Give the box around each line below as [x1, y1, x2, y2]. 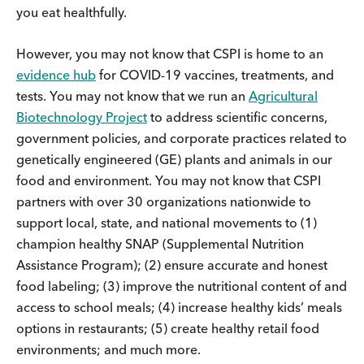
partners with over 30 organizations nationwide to [16, 193, 311, 210]
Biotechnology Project [16, 108, 147, 125]
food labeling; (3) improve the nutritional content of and [16, 277, 347, 294]
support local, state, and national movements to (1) [16, 214, 317, 231]
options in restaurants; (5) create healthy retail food [16, 319, 319, 336]
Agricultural [249, 87, 318, 104]
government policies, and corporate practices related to [16, 129, 347, 146]
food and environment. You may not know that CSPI [16, 171, 321, 188]
